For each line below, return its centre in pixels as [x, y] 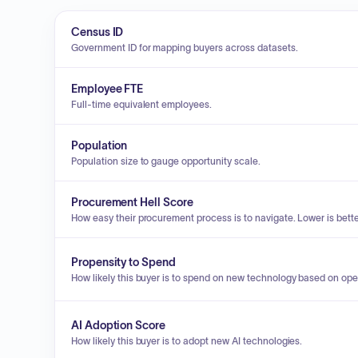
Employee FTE [107, 89]
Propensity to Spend [123, 262]
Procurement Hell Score [132, 202]
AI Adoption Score [118, 325]
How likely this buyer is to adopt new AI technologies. [187, 341]
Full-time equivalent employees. [142, 104]
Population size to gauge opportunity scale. [166, 161]
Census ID [97, 32]
